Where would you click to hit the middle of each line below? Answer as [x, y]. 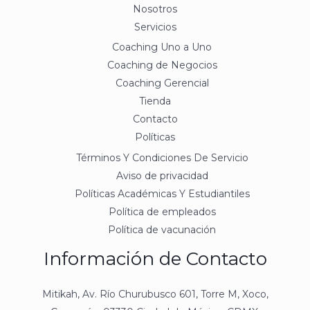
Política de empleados [162, 211]
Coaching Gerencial [162, 83]
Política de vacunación [162, 229]
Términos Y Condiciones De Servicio [162, 157]
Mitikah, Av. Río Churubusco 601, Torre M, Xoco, [155, 294]
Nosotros [155, 9]
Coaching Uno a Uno [162, 47]
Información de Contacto [155, 258]
